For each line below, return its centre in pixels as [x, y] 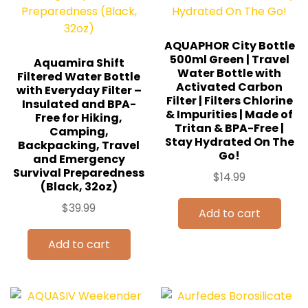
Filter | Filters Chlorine [229, 100]
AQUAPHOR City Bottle [229, 45]
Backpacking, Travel [79, 145]
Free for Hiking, [79, 118]
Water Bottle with [229, 73]
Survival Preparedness [79, 173]
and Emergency [79, 159]
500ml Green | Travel [229, 59]
